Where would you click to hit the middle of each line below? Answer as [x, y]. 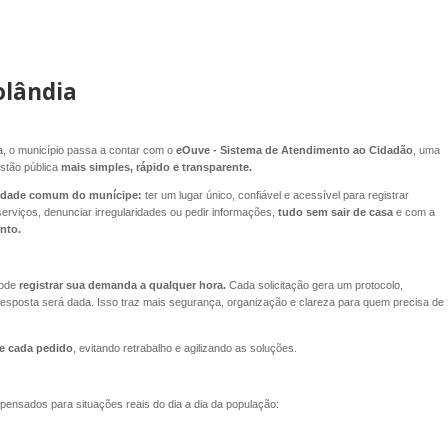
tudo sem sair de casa [335, 212]
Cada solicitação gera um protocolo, [315, 285]
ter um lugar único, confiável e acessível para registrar [275, 195]
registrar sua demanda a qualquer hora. [122, 285]
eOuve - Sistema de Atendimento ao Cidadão [292, 149]
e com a [413, 212]
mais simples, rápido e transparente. [156, 166]
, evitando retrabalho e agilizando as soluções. [184, 347]
